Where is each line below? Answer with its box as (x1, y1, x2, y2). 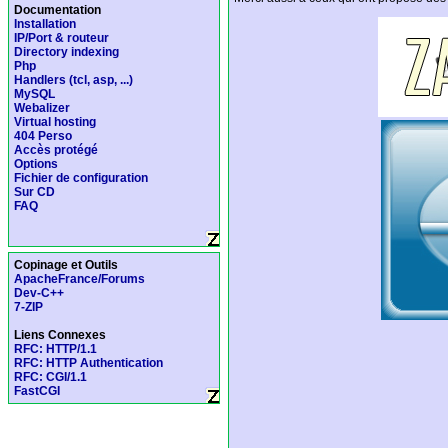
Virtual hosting (14, 115, 96, 129)
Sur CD (14, 185, 55, 199)
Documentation (14, 3, 101, 17)
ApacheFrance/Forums (14, 272, 145, 286)
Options (14, 157, 58, 171)
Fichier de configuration (14, 171, 148, 185)
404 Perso (14, 129, 72, 143)
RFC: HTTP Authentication (14, 356, 163, 370)
